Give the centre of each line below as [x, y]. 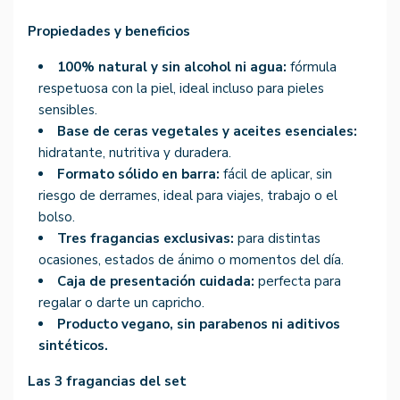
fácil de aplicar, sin [276, 175]
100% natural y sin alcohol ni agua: [172, 67]
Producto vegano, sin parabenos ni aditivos [199, 325]
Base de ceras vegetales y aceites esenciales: [207, 132]
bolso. [57, 217]
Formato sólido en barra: [138, 175]
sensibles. [68, 110]
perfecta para [298, 282]
